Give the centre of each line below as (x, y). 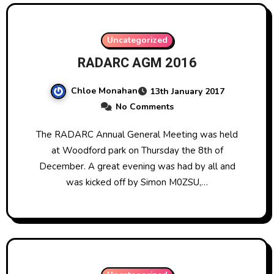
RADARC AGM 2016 (137, 63)
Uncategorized (137, 40)
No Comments (145, 107)
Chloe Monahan (104, 91)
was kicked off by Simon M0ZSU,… (137, 183)
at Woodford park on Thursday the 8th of (137, 151)
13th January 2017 (187, 92)
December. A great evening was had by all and (137, 167)
